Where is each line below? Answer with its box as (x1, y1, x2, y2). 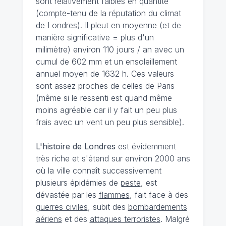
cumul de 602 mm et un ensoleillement (35, 56, 177, 67)
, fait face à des (129, 190, 188, 200)
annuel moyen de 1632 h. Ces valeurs (35, 69, 174, 79)
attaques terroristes (89, 214, 160, 224)
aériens (35, 214, 62, 224)
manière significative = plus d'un (35, 32, 154, 42)
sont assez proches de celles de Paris (35, 81, 175, 91)
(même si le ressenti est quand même (35, 93, 172, 103)
